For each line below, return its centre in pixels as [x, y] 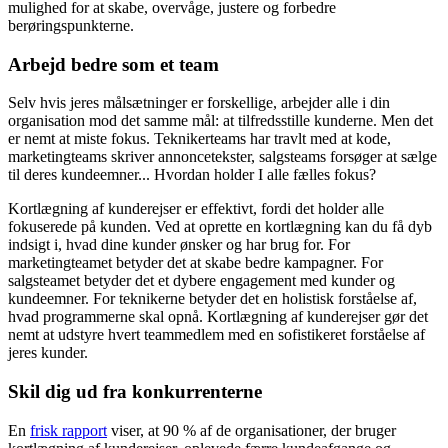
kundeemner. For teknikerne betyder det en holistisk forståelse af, [212, 299]
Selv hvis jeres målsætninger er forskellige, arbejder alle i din [199, 103]
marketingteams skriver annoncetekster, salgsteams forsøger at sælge [222, 157]
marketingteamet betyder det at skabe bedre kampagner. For [195, 263]
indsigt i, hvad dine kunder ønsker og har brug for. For [179, 245]
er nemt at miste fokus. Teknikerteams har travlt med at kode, [199, 139]
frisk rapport [68, 430]
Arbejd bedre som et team [113, 64]
